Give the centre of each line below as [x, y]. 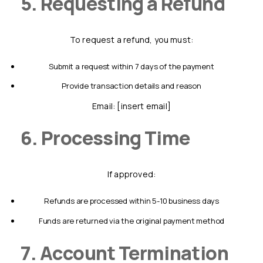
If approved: [133, 174]
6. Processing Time [114, 138]
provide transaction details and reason [134, 86]
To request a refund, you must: [134, 39]
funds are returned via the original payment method [134, 220]
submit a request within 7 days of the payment [134, 66]
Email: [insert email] [134, 106]
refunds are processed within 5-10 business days [134, 200]
